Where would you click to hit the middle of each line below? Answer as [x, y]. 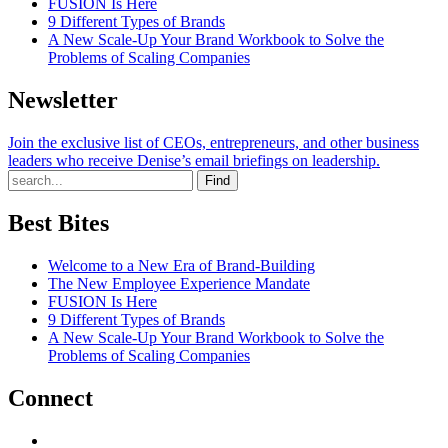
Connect [50, 398]
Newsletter [63, 99]
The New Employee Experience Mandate [179, 284]
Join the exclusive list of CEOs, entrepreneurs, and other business [213, 142]
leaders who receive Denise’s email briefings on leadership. [194, 160]
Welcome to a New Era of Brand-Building [181, 266]
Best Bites [58, 223]
